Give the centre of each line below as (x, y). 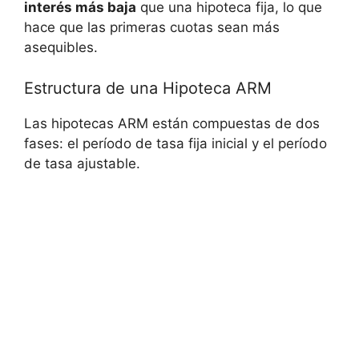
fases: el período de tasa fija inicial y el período (175, 143)
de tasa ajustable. (82, 163)
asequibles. (61, 48)
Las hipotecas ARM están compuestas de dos (172, 123)
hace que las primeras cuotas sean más (152, 28)
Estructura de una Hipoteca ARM (148, 88)
